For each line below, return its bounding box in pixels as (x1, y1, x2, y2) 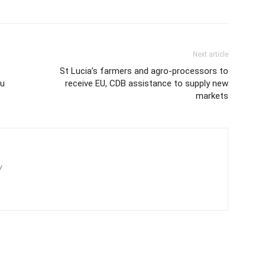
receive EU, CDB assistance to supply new (65, 78, 228, 89)
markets (196, 91, 228, 102)
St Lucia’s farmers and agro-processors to (60, 66, 228, 77)
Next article (193, 50, 228, 59)
